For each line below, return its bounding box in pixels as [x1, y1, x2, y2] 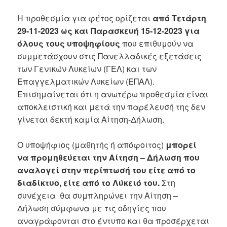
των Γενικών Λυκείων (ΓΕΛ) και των [17, 62, 157, 74]
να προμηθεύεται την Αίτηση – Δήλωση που [17, 152, 200, 164]
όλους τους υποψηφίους [17, 37, 123, 49]
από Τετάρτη [153, 12, 207, 24]
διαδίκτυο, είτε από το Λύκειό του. [17, 177, 160, 189]
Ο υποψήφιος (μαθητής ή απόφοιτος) [17, 139, 166, 151]
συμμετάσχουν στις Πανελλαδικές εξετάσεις [17, 50, 202, 62]
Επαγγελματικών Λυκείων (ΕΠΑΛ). [17, 75, 155, 87]
